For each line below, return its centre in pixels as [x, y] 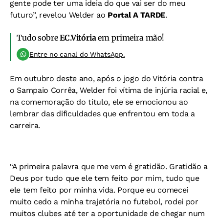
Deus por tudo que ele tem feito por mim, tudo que [105, 178]
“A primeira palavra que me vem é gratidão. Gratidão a [109, 167]
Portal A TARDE [136, 15]
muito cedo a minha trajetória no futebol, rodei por [104, 202]
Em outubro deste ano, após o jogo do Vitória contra [107, 79]
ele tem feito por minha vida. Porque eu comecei [99, 190]
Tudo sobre [38, 38]
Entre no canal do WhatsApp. [77, 55]
